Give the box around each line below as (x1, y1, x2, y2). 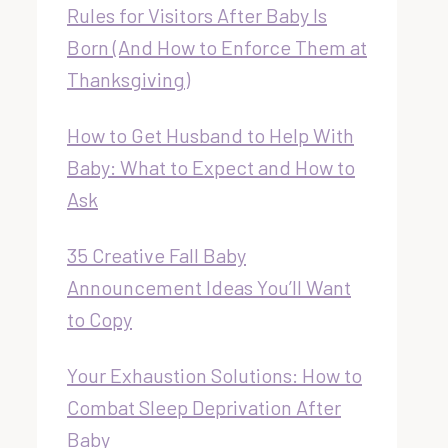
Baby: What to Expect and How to (67, 155, 355, 180)
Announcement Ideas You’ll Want (67, 275, 351, 300)
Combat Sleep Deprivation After (67, 395, 341, 420)
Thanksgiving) (67, 67, 190, 92)
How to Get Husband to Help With (67, 123, 354, 148)
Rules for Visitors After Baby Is (67, 3, 327, 28)
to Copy (67, 307, 132, 332)
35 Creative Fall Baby (67, 243, 246, 268)
